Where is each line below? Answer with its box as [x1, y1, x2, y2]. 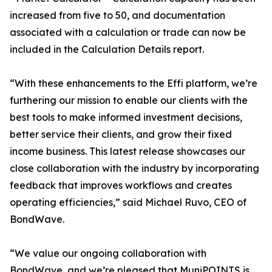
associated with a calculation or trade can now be [10, 26, 246, 38]
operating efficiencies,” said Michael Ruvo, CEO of [10, 196, 246, 208]
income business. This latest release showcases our [10, 145, 245, 157]
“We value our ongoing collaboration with [10, 247, 206, 259]
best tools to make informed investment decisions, [10, 111, 242, 123]
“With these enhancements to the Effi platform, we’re [10, 77, 257, 89]
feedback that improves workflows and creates [10, 179, 232, 191]
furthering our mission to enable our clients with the [10, 94, 248, 106]
